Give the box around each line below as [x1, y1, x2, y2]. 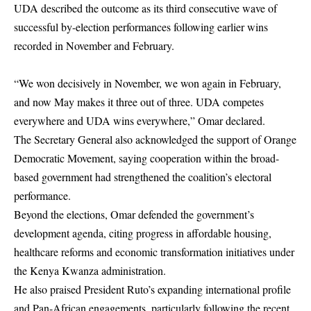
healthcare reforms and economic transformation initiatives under [14, 244, 294, 259]
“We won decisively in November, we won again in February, [14, 76, 281, 90]
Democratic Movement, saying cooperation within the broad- [14, 151, 279, 165]
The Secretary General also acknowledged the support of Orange [14, 132, 296, 146]
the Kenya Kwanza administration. [14, 263, 166, 278]
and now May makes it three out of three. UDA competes [14, 94, 264, 109]
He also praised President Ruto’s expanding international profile [14, 282, 291, 296]
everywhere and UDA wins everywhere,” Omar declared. [14, 113, 265, 128]
